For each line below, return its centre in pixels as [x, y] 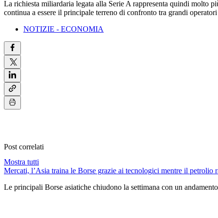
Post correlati [24, 146]
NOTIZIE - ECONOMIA [64, 29]
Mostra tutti [21, 162]
